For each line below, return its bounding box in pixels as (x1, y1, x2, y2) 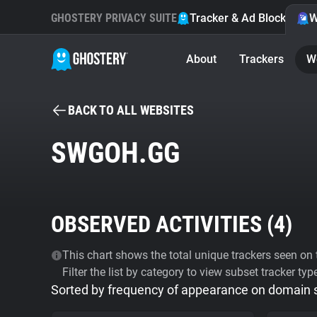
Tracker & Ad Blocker (190, 11, 296, 25)
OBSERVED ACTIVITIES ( (51, 211, 274, 238)
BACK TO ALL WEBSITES (68, 103, 194, 117)
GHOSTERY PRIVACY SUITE (51, 11, 177, 25)
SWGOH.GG (51, 137, 180, 170)
